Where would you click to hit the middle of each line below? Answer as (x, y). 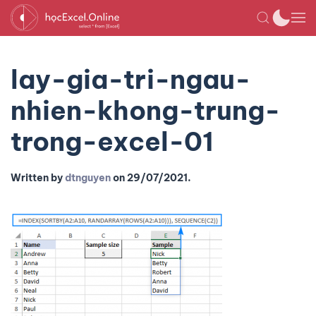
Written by (38, 178)
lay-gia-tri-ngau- (130, 79)
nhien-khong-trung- (145, 110)
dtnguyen (88, 178)
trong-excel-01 (112, 141)
